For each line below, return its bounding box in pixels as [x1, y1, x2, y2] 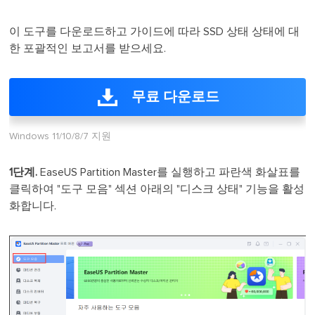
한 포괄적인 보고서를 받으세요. [9, 43, 167, 54]
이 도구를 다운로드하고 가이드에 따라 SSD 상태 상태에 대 [9, 26, 300, 37]
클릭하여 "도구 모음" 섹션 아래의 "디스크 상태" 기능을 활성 [9, 184, 305, 195]
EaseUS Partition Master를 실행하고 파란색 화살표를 [40, 167, 301, 178]
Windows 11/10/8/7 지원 [9, 131, 112, 141]
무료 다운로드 [131, 90, 219, 104]
